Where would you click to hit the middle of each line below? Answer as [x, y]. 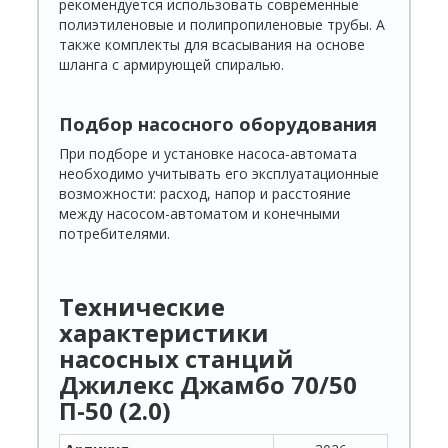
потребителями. [115, 233]
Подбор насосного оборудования [218, 123]
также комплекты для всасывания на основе [212, 44]
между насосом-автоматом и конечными [200, 213]
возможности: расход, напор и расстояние [205, 193]
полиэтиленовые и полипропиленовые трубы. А [222, 24]
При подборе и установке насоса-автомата [208, 153]
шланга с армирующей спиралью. [172, 64]
